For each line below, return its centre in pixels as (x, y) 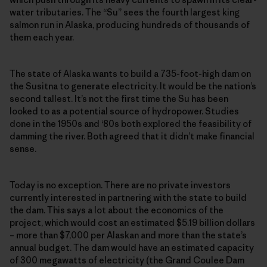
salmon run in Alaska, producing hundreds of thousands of (130, 24)
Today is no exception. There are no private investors (120, 185)
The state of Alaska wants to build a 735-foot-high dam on (130, 73)
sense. (23, 148)
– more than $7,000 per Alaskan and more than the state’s (128, 235)
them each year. (42, 37)
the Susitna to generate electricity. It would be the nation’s (133, 86)
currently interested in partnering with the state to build (128, 197)
